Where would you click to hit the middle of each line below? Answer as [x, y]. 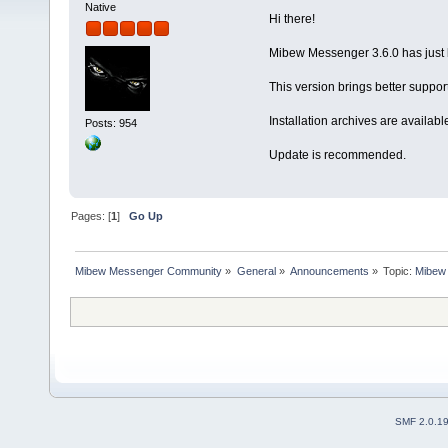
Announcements [329, 270]
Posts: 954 [110, 123]
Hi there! [291, 18]
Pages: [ [91, 216]
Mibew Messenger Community [149, 270]
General [256, 270]
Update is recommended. [337, 154]
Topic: [399, 270]
